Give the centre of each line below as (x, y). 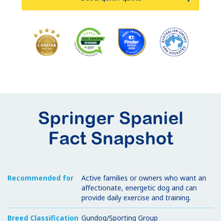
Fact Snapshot (110, 138)
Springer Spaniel (110, 118)
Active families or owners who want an (144, 178)
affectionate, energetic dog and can (139, 187)
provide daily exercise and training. (136, 197)
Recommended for (40, 178)
